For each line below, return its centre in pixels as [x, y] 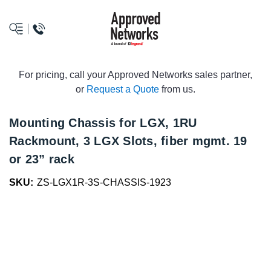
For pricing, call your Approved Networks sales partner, [135, 75]
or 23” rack [42, 159]
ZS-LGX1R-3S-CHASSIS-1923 [104, 182]
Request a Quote [123, 89]
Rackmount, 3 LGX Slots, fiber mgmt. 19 [128, 141]
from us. [177, 89]
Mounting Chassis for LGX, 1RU [103, 123]
